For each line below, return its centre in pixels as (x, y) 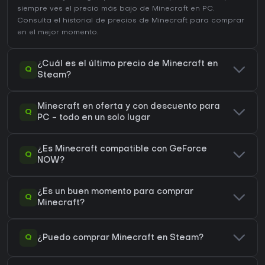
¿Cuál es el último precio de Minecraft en (127, 64)
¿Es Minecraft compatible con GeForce (122, 150)
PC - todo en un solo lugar (94, 118)
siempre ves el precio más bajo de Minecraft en (110, 9)
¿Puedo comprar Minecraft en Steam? (120, 238)
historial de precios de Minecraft (125, 21)
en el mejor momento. (58, 33)
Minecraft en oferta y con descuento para (129, 107)
